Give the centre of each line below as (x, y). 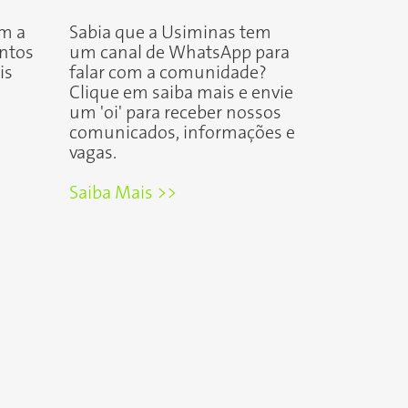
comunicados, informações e (182, 133)
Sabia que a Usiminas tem (170, 33)
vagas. (93, 153)
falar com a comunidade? (168, 73)
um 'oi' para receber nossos (175, 113)
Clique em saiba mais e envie (181, 93)
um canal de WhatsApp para (179, 53)
